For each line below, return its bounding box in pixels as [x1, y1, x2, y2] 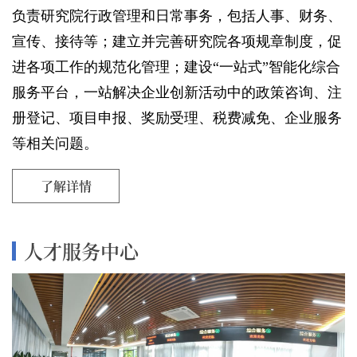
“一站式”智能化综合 [213, 58, 340, 75]
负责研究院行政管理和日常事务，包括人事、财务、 [12, 7, 342, 24]
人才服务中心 [23, 236, 139, 265]
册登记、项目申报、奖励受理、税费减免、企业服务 [12, 109, 342, 126]
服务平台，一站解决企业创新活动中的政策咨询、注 [12, 84, 342, 100]
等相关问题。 [12, 135, 98, 151]
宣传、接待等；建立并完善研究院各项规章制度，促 [12, 33, 342, 49]
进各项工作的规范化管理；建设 [12, 58, 213, 75]
